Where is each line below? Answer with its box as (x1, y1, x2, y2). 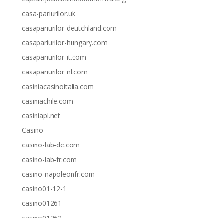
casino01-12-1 (21, 184, 67, 194)
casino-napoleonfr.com (21, 169, 95, 179)
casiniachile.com (21, 96, 73, 106)
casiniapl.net (21, 111, 60, 121)
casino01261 (21, 199, 62, 208)
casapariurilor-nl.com (21, 67, 88, 77)
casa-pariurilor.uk (21, 9, 75, 18)
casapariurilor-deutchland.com (21, 23, 117, 33)
